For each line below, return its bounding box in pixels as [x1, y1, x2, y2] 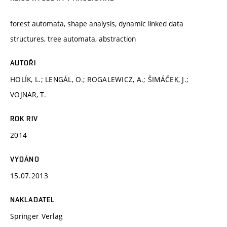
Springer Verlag [10, 211, 63, 221]
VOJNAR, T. [10, 89, 46, 99]
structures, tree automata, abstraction [10, 33, 136, 44]
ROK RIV [10, 114, 38, 123]
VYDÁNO [10, 155, 40, 163]
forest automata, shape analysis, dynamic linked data [10, 18, 183, 28]
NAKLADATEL [10, 195, 55, 204]
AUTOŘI [10, 58, 36, 67]
